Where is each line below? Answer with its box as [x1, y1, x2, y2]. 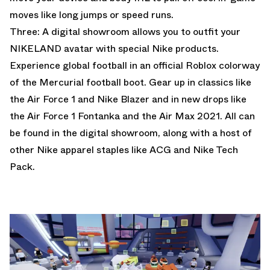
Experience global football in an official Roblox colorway [10, 58, 260, 72]
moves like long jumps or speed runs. [10, 7, 174, 22]
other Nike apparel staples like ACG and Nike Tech [10, 142, 238, 157]
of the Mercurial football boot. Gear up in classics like [10, 75, 251, 89]
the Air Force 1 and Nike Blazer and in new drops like [10, 92, 246, 106]
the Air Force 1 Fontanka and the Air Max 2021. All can [10, 108, 255, 123]
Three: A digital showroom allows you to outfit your [10, 24, 240, 39]
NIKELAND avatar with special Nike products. [10, 41, 219, 55]
